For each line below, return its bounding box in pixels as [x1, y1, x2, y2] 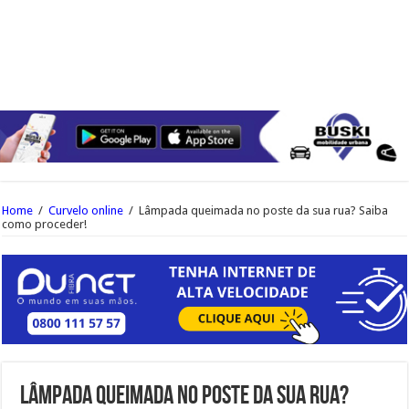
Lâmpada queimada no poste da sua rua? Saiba [139, 204, 389, 218]
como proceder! [2, 217, 88, 232]
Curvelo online [48, 204, 124, 218]
